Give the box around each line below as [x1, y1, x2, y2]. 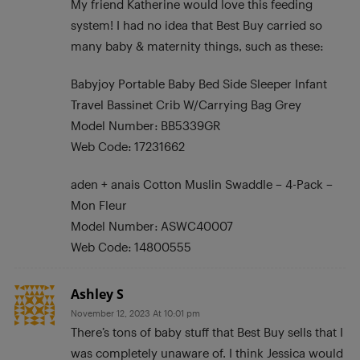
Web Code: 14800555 [71, 239, 191, 254]
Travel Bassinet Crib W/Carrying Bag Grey [71, 96, 301, 112]
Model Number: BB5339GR [71, 117, 220, 133]
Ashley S [71, 284, 124, 303]
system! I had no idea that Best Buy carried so [71, 17, 322, 32]
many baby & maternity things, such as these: [71, 38, 323, 53]
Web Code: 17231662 [71, 138, 185, 153]
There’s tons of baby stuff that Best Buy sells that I [71, 324, 343, 339]
